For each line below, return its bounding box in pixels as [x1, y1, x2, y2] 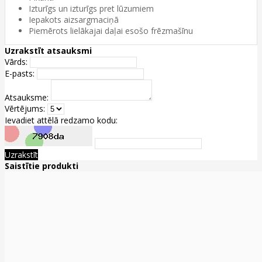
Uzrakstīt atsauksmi [5, 44, 92, 56]
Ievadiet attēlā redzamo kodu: [5, 114, 118, 126]
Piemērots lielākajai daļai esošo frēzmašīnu [29, 25, 193, 36]
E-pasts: [5, 67, 35, 79]
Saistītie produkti [5, 160, 78, 171]
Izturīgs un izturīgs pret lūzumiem [29, 2, 154, 14]
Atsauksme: [5, 91, 49, 103]
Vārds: [5, 56, 27, 67]
